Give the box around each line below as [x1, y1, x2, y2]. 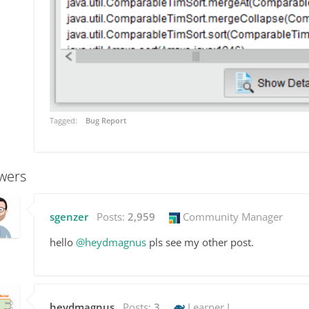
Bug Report [86, 115, 127, 126]
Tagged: [50, 115, 79, 126]
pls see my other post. [146, 235, 254, 250]
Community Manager [180, 210, 283, 224]
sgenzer [50, 210, 88, 224]
